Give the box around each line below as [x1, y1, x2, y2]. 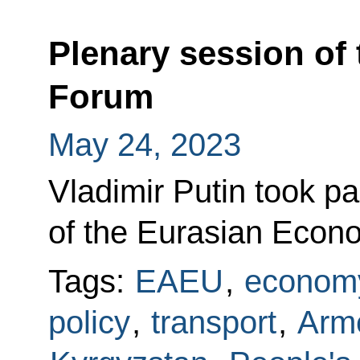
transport [150, 305, 276, 341]
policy [47, 305, 130, 341]
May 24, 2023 [47, 127, 241, 163]
